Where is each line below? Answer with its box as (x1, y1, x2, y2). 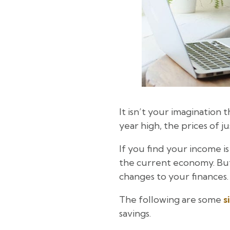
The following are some (119, 194, 221, 206)
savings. (119, 207, 151, 220)
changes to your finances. (119, 170, 228, 183)
